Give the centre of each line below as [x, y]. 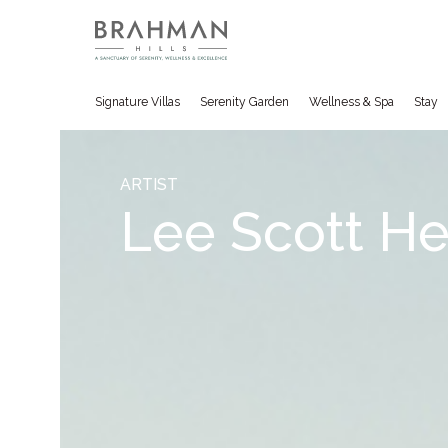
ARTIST [149, 184]
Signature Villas [137, 102]
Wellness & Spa [351, 102]
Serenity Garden [244, 102]
